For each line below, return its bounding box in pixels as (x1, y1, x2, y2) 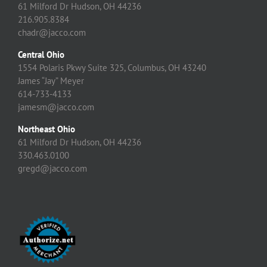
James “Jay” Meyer (18, 75, 84, 87)
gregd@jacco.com (18, 163, 87, 175)
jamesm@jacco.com (18, 101, 94, 113)
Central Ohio (18, 49, 64, 61)
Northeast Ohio (18, 123, 75, 135)
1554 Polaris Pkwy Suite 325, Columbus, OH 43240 (18, 62, 206, 74)
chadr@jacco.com (18, 27, 86, 39)
